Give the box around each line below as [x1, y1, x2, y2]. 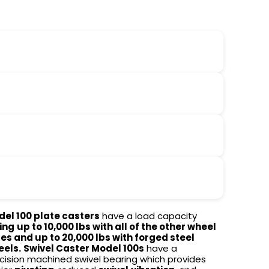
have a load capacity [100, 210, 197, 223]
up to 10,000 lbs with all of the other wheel [17, 220, 216, 234]
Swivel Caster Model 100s [23, 242, 144, 255]
